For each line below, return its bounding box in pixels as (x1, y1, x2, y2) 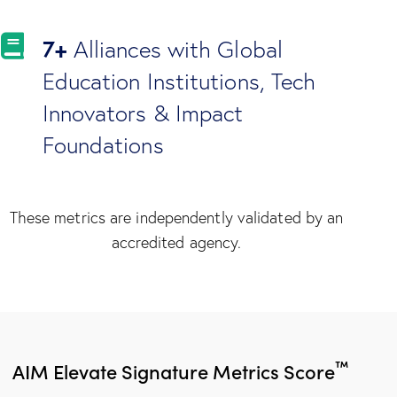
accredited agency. (111, 231, 242, 253)
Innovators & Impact (42, 98, 244, 128)
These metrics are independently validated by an (9, 206, 344, 228)
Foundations (42, 130, 164, 160)
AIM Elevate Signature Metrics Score (12, 356, 335, 385)
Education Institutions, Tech (42, 66, 316, 96)
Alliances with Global (66, 35, 283, 64)
